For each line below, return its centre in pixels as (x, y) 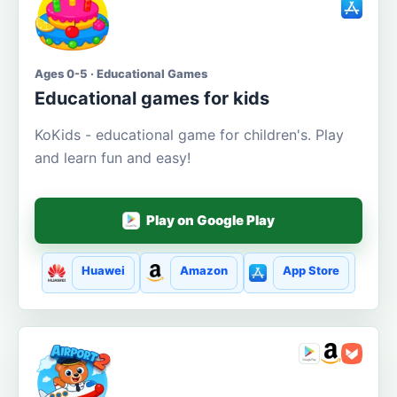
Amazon (204, 270)
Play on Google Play (211, 221)
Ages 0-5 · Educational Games (121, 73)
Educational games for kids (152, 98)
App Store (311, 270)
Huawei (103, 270)
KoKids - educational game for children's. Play (189, 134)
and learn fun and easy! (113, 157)
